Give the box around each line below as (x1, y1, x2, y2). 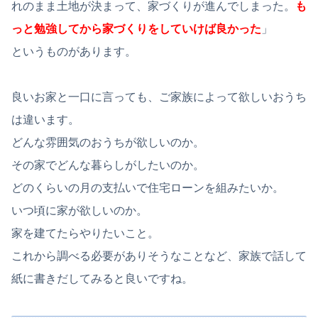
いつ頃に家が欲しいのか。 (11, 204, 148, 217)
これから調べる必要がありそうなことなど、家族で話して (11, 250, 307, 263)
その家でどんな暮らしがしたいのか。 (11, 159, 204, 172)
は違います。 (11, 114, 79, 126)
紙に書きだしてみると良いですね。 (11, 273, 193, 285)
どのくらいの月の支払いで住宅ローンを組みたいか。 (11, 182, 284, 194)
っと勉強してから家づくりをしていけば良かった (11, 23, 261, 35)
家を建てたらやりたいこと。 (11, 227, 159, 240)
